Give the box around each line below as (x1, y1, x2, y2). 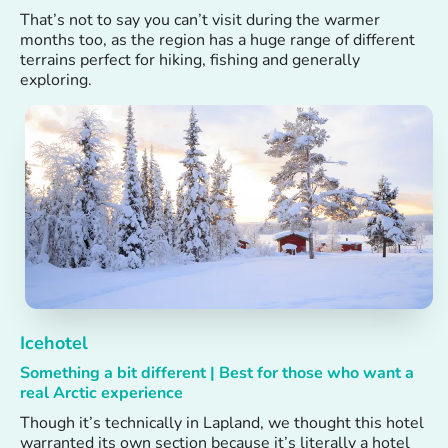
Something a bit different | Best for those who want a (20, 361, 414, 384)
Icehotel (20, 330, 88, 355)
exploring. (20, 68, 92, 91)
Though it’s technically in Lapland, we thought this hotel (20, 411, 424, 434)
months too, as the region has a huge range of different (20, 28, 415, 51)
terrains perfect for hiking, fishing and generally (20, 48, 360, 71)
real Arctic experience (20, 381, 183, 404)
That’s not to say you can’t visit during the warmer (20, 8, 380, 31)
